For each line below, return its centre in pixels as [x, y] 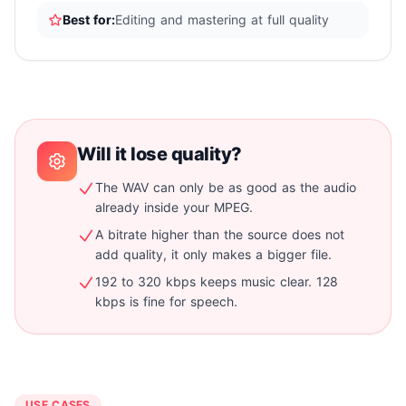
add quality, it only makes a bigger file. [213, 255]
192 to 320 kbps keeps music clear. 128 [217, 282]
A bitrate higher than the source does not [220, 235]
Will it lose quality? [159, 155]
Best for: [89, 20]
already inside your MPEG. [174, 208]
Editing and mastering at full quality [222, 20]
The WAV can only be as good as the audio [226, 188]
